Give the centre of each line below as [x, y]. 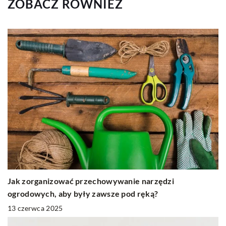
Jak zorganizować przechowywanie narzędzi [91, 181]
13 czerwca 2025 [35, 208]
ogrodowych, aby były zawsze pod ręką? [83, 193]
